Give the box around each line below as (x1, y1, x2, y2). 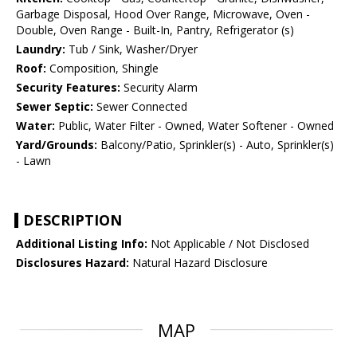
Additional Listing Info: (16, 236, 147, 252)
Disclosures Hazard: (16, 255, 129, 271)
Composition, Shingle (46, 61, 159, 76)
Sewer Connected (93, 99, 187, 115)
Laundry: (16, 41, 65, 57)
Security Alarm (120, 80, 198, 96)
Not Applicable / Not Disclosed (147, 236, 309, 252)
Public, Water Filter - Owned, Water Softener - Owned (55, 118, 334, 134)
